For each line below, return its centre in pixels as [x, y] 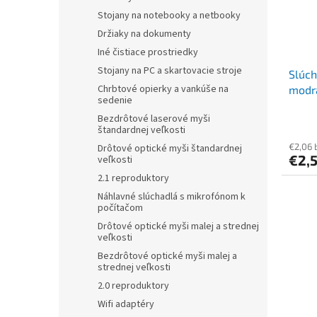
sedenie [115, 100]
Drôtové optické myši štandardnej [170, 149]
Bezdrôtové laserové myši [154, 119]
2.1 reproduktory [133, 178]
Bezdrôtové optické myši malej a [167, 256]
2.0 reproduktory [133, 286]
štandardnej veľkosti [142, 130]
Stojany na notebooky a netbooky [169, 16]
